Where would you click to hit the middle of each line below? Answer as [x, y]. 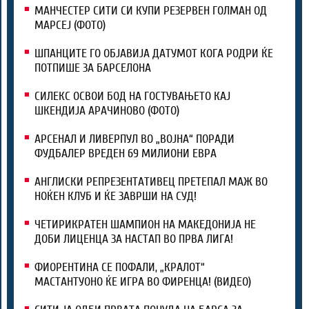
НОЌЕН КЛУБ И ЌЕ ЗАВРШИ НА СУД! [116, 197]
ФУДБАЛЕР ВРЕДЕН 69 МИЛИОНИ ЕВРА [126, 154]
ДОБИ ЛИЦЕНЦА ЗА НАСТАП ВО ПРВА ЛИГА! [134, 239]
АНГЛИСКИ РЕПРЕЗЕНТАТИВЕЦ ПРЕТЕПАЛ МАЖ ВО [151, 182]
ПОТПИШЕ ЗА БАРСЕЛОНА [93, 68]
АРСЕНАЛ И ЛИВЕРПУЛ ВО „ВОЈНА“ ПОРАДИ [134, 139]
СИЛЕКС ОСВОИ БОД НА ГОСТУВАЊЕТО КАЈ [132, 97]
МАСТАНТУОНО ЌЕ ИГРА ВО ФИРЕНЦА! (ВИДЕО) [143, 282]
